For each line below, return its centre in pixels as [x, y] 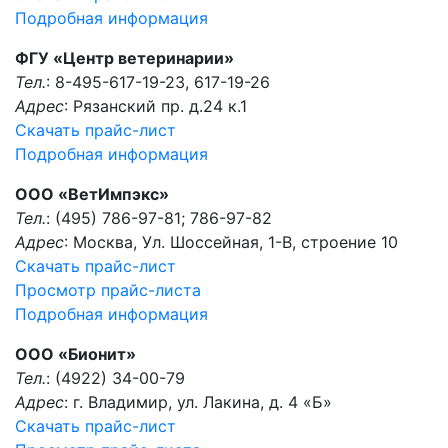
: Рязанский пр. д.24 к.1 [155, 106]
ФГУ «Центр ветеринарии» [124, 58]
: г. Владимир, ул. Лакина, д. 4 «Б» [198, 402]
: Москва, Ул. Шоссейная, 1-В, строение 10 [231, 242]
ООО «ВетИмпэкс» [92, 194]
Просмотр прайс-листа [108, 290]
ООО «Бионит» [75, 354]
